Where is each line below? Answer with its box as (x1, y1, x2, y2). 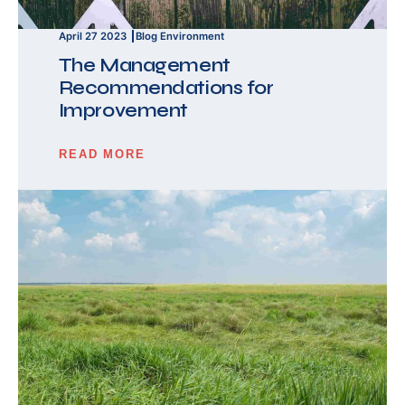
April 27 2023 (58, 30, 127, 43)
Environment (160, 30, 225, 43)
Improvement (58, 98, 189, 122)
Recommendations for (58, 75, 274, 99)
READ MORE (58, 146, 146, 161)
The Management (58, 52, 231, 77)
